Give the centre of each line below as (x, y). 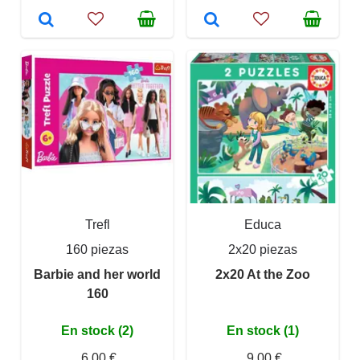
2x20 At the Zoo (263, 275)
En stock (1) (263, 331)
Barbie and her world (97, 275)
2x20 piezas (263, 250)
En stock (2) (97, 331)
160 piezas (97, 250)
